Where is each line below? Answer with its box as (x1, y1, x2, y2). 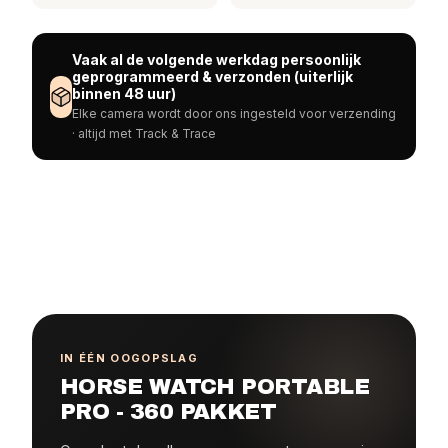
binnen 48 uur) (72, 85, 176, 102)
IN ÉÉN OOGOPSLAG (60, 351, 199, 365)
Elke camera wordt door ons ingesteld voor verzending (72, 106, 396, 121)
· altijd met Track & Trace (72, 126, 216, 141)
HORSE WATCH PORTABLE (60, 375, 369, 399)
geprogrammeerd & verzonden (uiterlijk (72, 68, 353, 85)
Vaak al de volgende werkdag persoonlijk (72, 51, 361, 68)
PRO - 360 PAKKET (60, 400, 277, 424)
